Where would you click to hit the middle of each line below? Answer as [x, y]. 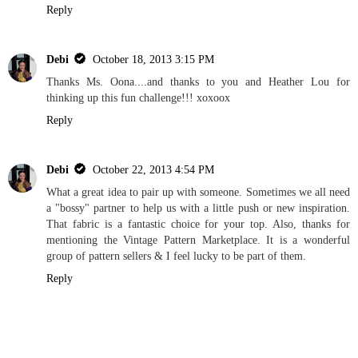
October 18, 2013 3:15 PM [153, 59]
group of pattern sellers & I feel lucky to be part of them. [176, 255]
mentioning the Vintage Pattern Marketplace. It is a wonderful [198, 239]
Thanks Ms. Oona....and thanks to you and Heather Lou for [198, 81]
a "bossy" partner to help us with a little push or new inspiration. [198, 207]
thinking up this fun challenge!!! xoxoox [138, 97]
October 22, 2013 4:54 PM [153, 169]
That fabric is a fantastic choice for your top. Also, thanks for [198, 223]
